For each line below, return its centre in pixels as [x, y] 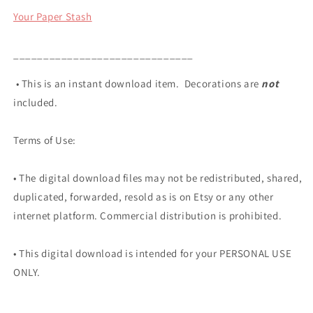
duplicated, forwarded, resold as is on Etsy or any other [144, 197]
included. [38, 102]
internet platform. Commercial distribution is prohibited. [148, 216]
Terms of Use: [45, 140]
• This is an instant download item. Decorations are [138, 83]
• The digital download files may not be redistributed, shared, [158, 178]
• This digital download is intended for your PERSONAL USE [153, 253]
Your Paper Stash [53, 16]
